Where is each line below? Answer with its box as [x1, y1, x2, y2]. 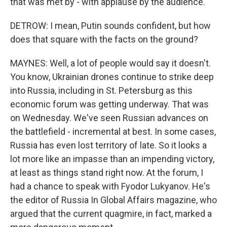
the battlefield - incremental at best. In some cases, [10, 126, 216, 137]
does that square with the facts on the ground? [10, 34, 198, 45]
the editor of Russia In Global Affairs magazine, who [10, 195, 217, 205]
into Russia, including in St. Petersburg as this [10, 85, 193, 96]
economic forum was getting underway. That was [10, 99, 209, 109]
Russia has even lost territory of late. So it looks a [10, 140, 207, 150]
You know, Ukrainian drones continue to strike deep [10, 71, 214, 82]
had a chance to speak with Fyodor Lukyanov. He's [10, 181, 210, 192]
